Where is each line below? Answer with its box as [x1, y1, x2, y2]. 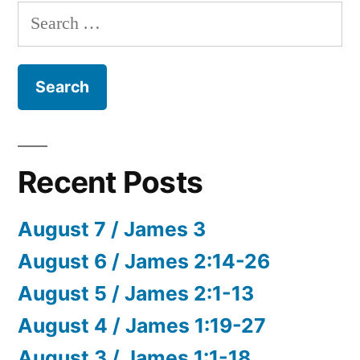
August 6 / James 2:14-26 [18, 248, 270, 273]
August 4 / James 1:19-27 [18, 313, 266, 337]
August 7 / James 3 [18, 216, 206, 241]
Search [17, 4, 65, 27]
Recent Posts [18, 163, 203, 200]
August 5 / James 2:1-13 [18, 280, 254, 305]
